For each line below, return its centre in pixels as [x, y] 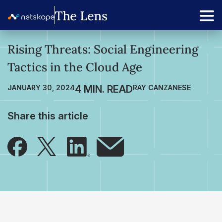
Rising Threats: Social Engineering [103, 49]
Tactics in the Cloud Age [75, 67]
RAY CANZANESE [162, 87]
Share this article [48, 116]
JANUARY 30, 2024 [41, 87]
